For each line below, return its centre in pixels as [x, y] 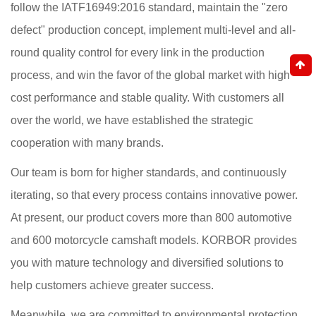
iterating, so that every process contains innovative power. [154, 195]
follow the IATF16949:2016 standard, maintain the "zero [149, 7]
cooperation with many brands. [87, 143]
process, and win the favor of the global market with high [150, 75]
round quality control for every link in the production [138, 53]
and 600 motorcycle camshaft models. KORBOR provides [154, 240]
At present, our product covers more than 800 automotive [151, 218]
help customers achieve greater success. [112, 285]
